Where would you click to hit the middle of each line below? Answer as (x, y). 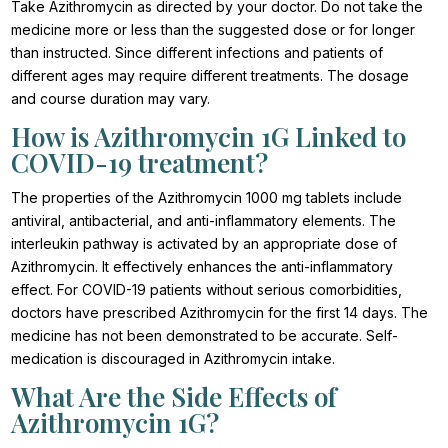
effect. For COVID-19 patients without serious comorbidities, (207, 289)
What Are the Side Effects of (174, 396)
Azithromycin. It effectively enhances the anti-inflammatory (202, 266)
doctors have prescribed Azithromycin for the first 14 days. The (220, 312)
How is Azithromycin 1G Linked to (209, 136)
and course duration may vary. (111, 98)
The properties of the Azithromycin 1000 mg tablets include (207, 197)
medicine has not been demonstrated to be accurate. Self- (205, 335)
